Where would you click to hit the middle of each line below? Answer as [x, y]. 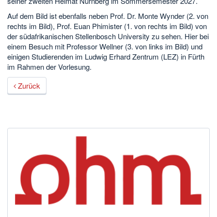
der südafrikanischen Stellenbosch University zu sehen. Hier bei [108, 36]
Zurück [28, 85]
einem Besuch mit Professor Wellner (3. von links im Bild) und [105, 46]
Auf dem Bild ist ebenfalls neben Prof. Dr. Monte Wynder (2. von [108, 16]
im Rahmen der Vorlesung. [49, 67]
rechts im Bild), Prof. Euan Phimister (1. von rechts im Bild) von [107, 26]
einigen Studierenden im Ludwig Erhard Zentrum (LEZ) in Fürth [106, 56]
